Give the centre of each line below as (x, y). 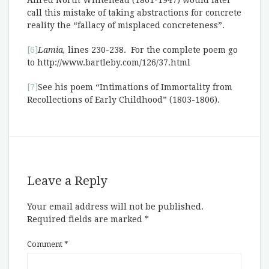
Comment (46, 244)
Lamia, (52, 50)
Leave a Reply (67, 181)
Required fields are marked (86, 219)
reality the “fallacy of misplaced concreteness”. (126, 25)
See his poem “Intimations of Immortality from (135, 87)
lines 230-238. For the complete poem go (152, 50)
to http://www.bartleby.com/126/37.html (109, 62)
